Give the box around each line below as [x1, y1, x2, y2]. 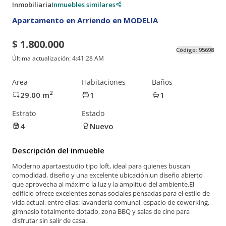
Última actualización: [12, 54, 72, 63]
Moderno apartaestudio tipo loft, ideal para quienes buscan [12, 161, 190, 171]
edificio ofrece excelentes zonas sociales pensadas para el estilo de [12, 189, 210, 198]
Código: [176, 46, 199, 54]
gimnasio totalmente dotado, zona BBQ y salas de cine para [12, 207, 190, 216]
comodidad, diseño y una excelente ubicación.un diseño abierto [12, 171, 203, 180]
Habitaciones [82, 77, 126, 87]
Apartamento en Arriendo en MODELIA [12, 15, 158, 25]
